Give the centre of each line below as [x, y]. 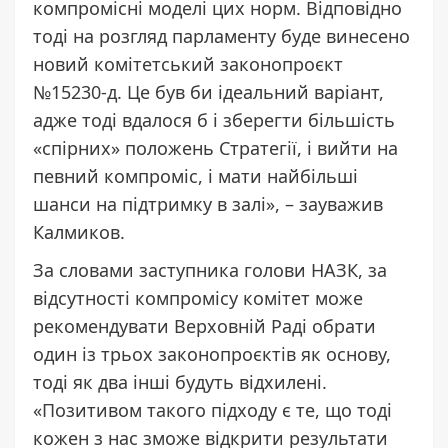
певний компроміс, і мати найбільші [195, 175]
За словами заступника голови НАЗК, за [210, 269]
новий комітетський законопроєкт [188, 63]
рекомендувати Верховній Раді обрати [204, 325]
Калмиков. [79, 231]
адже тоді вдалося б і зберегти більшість [214, 119]
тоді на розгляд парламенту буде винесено [221, 35]
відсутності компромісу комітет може [198, 297]
